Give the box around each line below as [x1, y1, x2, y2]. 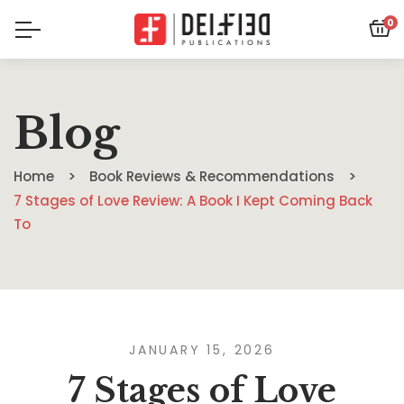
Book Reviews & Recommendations [89, 167, 335, 186]
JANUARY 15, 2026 [129, 341, 275, 359]
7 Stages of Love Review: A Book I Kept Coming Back [14, 191, 372, 210]
